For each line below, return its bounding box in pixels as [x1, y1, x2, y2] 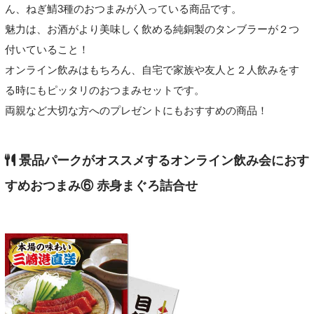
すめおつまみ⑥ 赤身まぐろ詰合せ [4, 178, 198, 193]
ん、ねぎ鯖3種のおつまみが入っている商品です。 [4, 4, 242, 15]
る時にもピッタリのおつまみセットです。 [4, 85, 205, 97]
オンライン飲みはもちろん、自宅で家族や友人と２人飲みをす [4, 64, 299, 76]
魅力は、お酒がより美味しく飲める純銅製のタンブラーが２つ [4, 24, 299, 36]
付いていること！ [4, 44, 89, 56]
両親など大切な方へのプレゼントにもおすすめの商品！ [4, 105, 268, 117]
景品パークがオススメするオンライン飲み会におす [15, 153, 309, 168]
